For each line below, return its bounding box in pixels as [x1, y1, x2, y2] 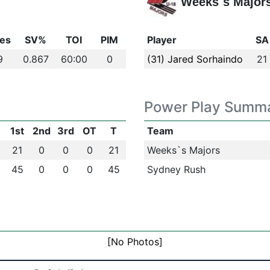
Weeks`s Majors [146, 144, 220, 156]
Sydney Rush [146, 163, 206, 175]
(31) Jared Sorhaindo [146, 53, 243, 65]
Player [146, 34, 177, 46]
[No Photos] [107, 236, 163, 248]
